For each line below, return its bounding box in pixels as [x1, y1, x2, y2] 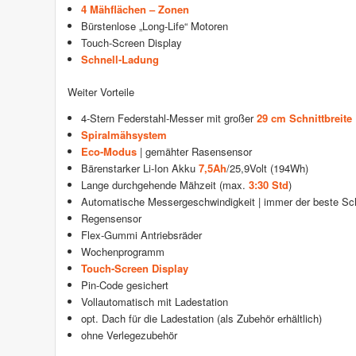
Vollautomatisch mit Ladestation [80, 293, 228, 309]
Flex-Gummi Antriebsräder [80, 226, 202, 242]
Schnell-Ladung [80, 52, 159, 68]
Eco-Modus [80, 143, 137, 159]
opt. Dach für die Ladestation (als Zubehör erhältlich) [80, 310, 322, 326]
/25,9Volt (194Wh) [226, 160, 308, 176]
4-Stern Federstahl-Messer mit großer [80, 110, 257, 126]
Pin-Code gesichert [80, 277, 168, 292]
